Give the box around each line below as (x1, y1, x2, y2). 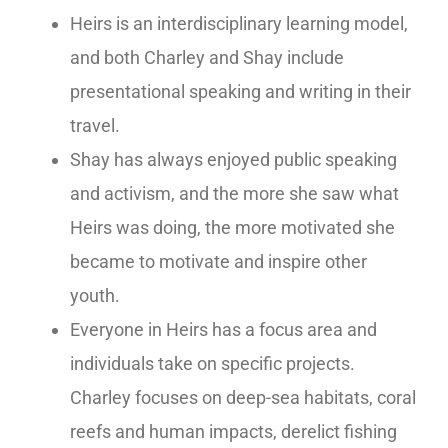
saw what (322, 183, 399, 204)
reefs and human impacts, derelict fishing (70, 421, 397, 442)
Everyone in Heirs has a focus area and (70, 319, 377, 340)
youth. (70, 285, 120, 306)
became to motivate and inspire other (70, 251, 367, 272)
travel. (70, 115, 120, 136)
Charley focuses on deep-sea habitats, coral (70, 387, 416, 408)
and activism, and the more (70, 183, 285, 204)
